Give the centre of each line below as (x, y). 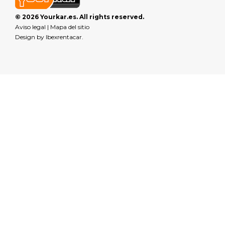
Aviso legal (30, 27)
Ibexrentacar (64, 37)
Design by (30, 37)
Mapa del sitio (70, 27)
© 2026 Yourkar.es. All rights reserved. (80, 17)
